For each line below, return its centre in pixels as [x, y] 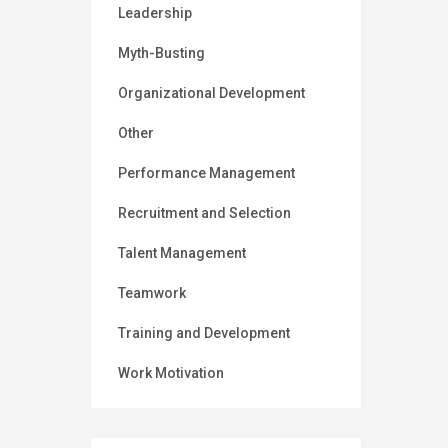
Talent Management [182, 253]
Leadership [155, 13]
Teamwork [152, 293]
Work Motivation [171, 373]
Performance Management [206, 173]
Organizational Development [211, 93]
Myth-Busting [161, 53]
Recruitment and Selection [204, 213]
